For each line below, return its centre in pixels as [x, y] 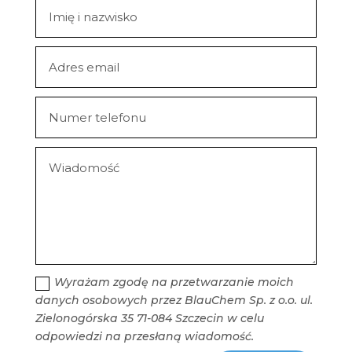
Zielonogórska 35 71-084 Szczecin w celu [150, 319]
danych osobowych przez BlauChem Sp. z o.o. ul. [174, 301]
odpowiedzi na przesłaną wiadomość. [145, 337]
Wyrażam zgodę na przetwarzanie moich [174, 282]
